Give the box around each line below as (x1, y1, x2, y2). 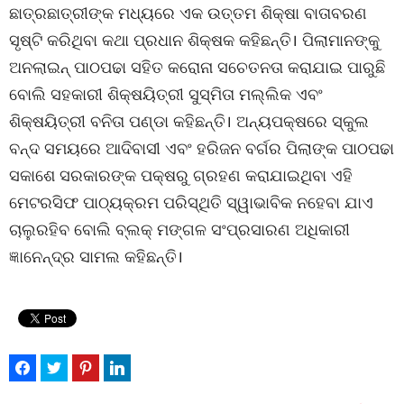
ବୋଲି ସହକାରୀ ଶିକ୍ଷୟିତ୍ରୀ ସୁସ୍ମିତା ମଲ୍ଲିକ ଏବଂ (9, 83, 323, 105)
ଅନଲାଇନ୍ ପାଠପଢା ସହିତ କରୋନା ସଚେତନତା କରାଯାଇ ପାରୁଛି (9, 56, 385, 78)
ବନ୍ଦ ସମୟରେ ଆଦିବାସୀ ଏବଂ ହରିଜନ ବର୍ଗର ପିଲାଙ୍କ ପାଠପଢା (9, 137, 394, 159)
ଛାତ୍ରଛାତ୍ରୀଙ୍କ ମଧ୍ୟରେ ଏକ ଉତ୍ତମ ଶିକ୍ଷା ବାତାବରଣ (9, 2, 367, 23)
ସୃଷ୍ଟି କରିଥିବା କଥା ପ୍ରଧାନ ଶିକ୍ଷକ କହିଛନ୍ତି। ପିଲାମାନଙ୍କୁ (9, 29, 380, 50)
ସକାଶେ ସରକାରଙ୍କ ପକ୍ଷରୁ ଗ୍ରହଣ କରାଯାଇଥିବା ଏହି (9, 164, 353, 186)
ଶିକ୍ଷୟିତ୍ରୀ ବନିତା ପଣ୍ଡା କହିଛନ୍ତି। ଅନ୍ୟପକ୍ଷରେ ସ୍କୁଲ (9, 110, 369, 132)
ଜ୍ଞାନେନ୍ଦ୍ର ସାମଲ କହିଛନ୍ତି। (9, 245, 183, 267)
